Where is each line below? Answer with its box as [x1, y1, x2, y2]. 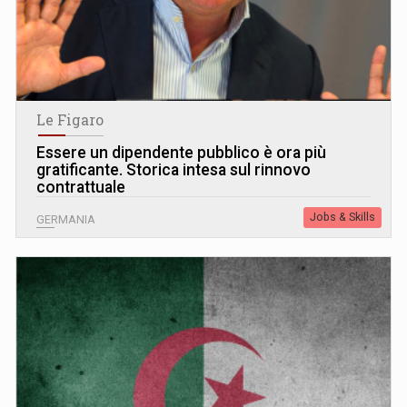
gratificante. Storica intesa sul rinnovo [36, 161, 311, 180]
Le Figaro [36, 111, 104, 130]
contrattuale [36, 178, 125, 197]
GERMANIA [36, 213, 95, 227]
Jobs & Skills [310, 211, 375, 224]
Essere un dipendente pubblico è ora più [36, 144, 326, 163]
